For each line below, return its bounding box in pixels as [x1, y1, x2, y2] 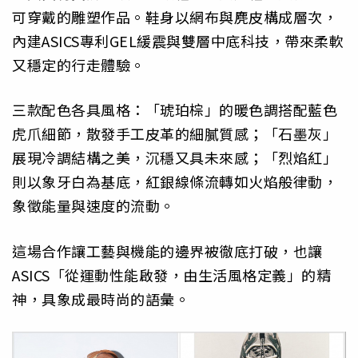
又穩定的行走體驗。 [12, 54, 145, 75]
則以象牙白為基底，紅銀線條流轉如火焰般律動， [12, 171, 337, 193]
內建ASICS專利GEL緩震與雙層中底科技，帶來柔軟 [12, 30, 344, 51]
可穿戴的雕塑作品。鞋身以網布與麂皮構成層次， [12, 6, 337, 27]
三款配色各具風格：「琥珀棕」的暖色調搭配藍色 [12, 99, 337, 121]
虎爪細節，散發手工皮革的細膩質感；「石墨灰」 [12, 123, 337, 145]
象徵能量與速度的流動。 [12, 195, 175, 217]
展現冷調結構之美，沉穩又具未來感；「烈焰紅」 [12, 147, 337, 169]
